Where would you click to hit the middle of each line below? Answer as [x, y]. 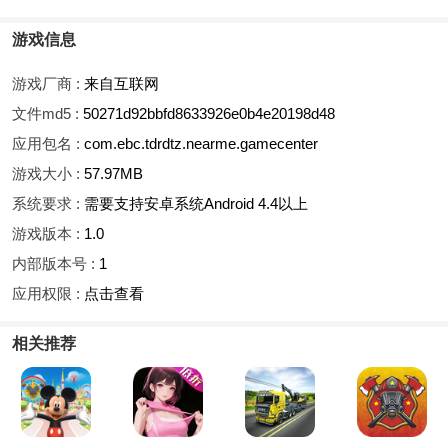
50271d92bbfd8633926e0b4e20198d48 [209, 113]
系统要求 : [48, 203]
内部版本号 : [55, 263]
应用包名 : [48, 143]
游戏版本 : [48, 233]
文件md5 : [47, 113]
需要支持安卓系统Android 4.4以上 [196, 203]
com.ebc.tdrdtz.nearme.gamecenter [201, 143]
